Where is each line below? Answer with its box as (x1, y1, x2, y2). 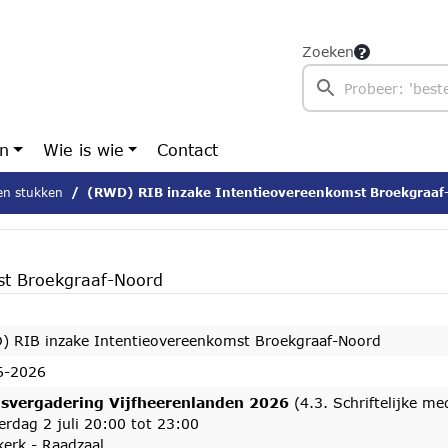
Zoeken (302, 43, 354, 60)
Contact (157, 140, 219, 159)
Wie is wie (42, 140, 124, 159)
